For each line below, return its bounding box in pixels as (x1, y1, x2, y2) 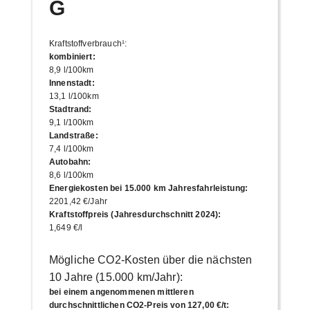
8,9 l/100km (48, 64, 94, 75)
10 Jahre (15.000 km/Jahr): (48, 271, 183, 283)
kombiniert (48, 51, 93, 62)
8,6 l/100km (48, 170, 94, 180)
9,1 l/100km (48, 117, 94, 127)
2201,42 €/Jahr (48, 196, 108, 206)
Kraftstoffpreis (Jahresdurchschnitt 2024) (48, 209, 219, 219)
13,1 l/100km (48, 91, 99, 101)
